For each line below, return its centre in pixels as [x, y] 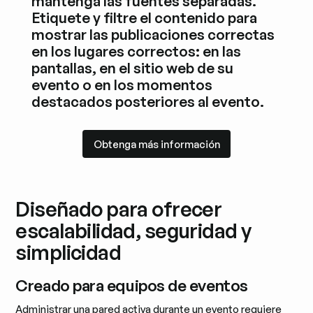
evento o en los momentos [122, 85]
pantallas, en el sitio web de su [132, 68]
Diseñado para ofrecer [119, 209]
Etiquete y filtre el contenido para [144, 18]
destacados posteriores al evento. [147, 102]
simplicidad [68, 253]
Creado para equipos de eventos [132, 285]
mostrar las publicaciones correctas [153, 35]
